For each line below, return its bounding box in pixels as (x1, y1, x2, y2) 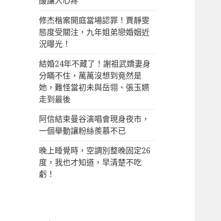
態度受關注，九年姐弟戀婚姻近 (39, 27, 150, 38)
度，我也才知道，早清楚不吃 (39, 157, 142, 168)
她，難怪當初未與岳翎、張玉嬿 (39, 82, 150, 93)
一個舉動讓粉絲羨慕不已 (39, 125, 126, 137)
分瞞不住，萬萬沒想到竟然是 (39, 70, 142, 81)
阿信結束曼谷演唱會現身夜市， (39, 113, 150, 125)
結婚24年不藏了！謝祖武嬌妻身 (39, 58, 151, 70)
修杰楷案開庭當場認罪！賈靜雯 (39, 15, 150, 26)
